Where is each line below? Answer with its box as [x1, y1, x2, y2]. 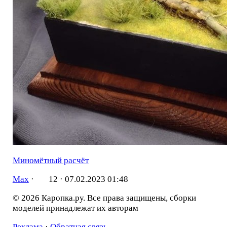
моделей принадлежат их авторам [12, 203, 138, 213]
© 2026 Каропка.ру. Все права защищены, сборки [12, 193, 196, 203]
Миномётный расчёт [12, 156, 89, 166]
